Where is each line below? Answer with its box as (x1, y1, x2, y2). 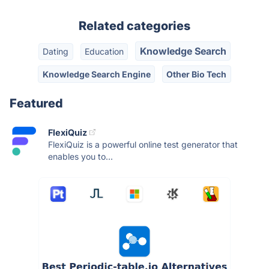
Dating (43, 46, 69, 57)
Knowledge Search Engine (42, 68, 151, 79)
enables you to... (48, 151, 113, 162)
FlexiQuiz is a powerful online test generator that (48, 139, 238, 150)
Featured (10, 95, 63, 110)
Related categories (79, 19, 190, 33)
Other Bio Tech (166, 68, 227, 79)
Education (85, 46, 124, 57)
